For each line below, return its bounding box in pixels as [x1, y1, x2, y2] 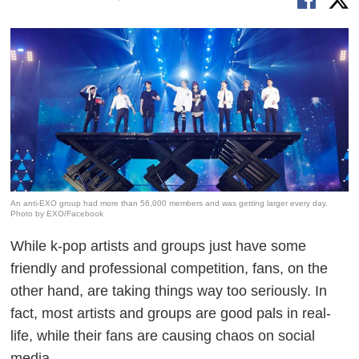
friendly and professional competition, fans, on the [10, 260, 329, 276]
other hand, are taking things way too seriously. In [10, 282, 328, 299]
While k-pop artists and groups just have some [10, 237, 307, 254]
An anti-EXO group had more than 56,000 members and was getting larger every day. [10, 198, 329, 208]
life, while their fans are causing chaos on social [10, 327, 316, 344]
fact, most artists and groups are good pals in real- [10, 305, 332, 321]
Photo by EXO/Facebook [10, 208, 104, 218]
